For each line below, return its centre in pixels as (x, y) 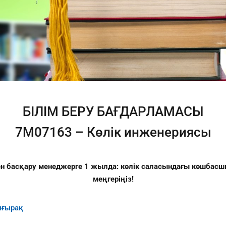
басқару (22, 166)
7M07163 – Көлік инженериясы (113, 132)
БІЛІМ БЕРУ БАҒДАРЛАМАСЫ (113, 112)
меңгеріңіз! (113, 179)
